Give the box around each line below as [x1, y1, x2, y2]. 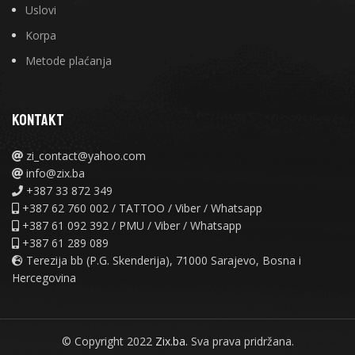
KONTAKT [12, 110, 64, 131]
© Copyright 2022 [61, 334, 155, 349]
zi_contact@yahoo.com [23, 148, 146, 164]
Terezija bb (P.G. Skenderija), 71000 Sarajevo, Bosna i [23, 253, 301, 269]
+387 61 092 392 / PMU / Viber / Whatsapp [19, 218, 242, 234]
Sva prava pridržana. [187, 334, 294, 349]
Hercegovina [12, 270, 76, 286]
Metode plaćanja [25, 53, 112, 69]
